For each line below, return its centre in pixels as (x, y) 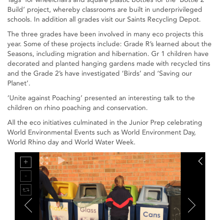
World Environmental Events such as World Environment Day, (102, 132)
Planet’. (19, 83)
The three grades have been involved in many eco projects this (105, 34)
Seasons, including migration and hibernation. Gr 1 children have (108, 54)
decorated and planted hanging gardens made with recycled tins (109, 64)
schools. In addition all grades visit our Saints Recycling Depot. (104, 19)
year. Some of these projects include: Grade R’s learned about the (110, 44)
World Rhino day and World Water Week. (71, 142)
